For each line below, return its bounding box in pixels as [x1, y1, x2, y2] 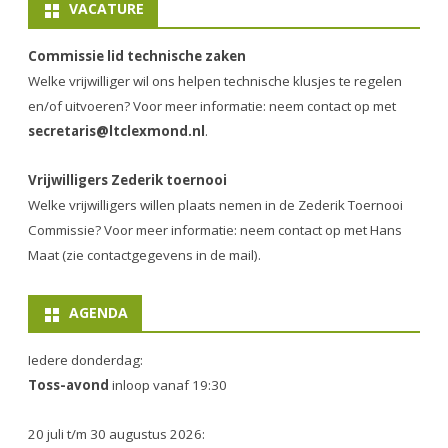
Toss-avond [28, 376, 109, 395]
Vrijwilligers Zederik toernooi [28, 171, 227, 190]
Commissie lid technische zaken [28, 47, 246, 66]
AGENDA [69, 303, 128, 323]
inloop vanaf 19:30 [109, 376, 227, 395]
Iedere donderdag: [28, 351, 143, 370]
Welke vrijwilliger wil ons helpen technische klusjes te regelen [28, 72, 402, 91]
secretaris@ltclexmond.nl [28, 122, 205, 141]
